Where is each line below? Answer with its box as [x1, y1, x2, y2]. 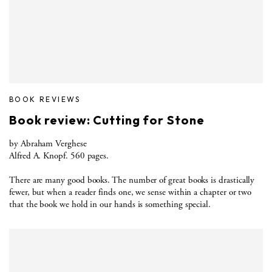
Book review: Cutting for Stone [9, 112, 205, 127]
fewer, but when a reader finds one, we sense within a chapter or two [9, 186, 252, 198]
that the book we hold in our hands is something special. [9, 198, 211, 210]
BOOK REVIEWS [9, 94, 81, 104]
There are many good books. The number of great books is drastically [9, 174, 255, 186]
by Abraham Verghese [9, 137, 87, 149]
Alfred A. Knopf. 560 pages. [9, 149, 109, 161]
